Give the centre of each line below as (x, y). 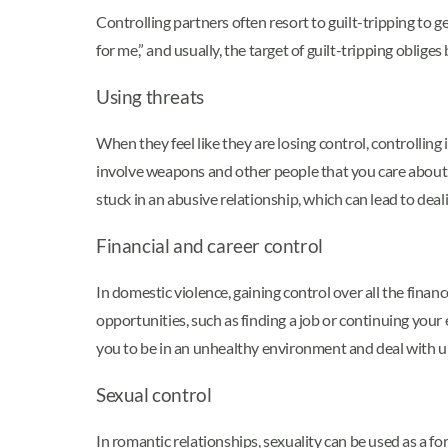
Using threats (150, 97)
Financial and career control (209, 246)
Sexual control (154, 394)
